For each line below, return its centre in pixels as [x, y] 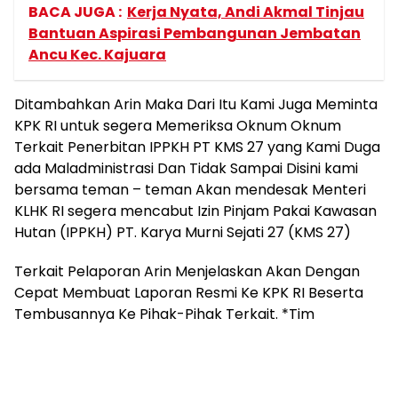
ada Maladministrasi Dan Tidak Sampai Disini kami [186, 168]
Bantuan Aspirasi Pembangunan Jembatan [195, 33]
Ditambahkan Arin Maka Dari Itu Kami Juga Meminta [196, 104]
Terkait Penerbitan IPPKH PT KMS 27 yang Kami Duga [197, 147]
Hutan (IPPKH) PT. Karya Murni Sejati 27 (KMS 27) [183, 232]
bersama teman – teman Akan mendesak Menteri [190, 190]
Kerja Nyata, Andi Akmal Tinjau [246, 12]
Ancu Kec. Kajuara [97, 55]
